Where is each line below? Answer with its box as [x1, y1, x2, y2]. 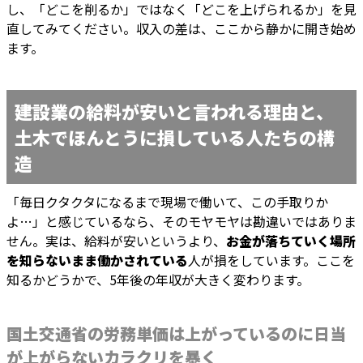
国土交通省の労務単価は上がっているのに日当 [6, 322, 346, 346]
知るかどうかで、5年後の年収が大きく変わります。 [6, 270, 310, 290]
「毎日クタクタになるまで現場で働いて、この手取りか [6, 192, 328, 212]
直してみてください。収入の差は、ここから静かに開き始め [6, 19, 357, 39]
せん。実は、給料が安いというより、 [6, 231, 226, 251]
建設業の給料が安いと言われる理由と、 [15, 98, 334, 125]
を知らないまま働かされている [6, 250, 188, 271]
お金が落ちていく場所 [226, 231, 356, 251]
